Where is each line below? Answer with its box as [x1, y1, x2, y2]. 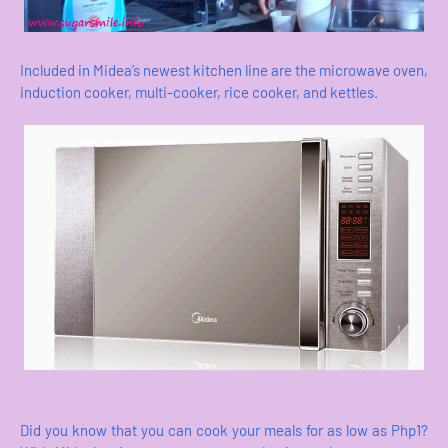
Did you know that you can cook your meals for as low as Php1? [20, 421, 428, 440]
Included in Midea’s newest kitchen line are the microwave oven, [20, 61, 428, 80]
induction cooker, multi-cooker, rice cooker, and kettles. [20, 83, 378, 102]
